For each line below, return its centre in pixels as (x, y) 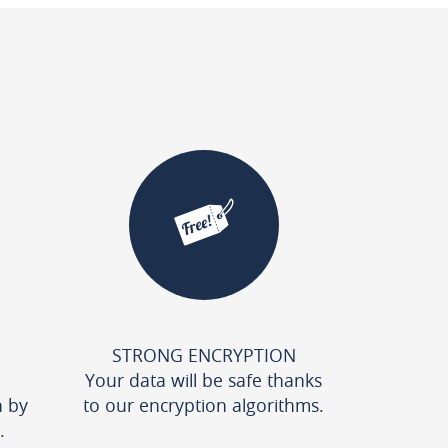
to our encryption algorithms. (203, 405)
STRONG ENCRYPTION (203, 355)
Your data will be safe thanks (203, 380)
